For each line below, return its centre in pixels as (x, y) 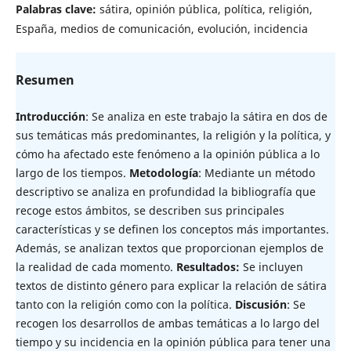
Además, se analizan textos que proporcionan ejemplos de (169, 248)
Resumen (45, 80)
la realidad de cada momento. (96, 266)
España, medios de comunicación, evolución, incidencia (161, 28)
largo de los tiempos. (72, 172)
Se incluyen (273, 266)
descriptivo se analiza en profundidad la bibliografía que (165, 191)
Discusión (261, 304)
